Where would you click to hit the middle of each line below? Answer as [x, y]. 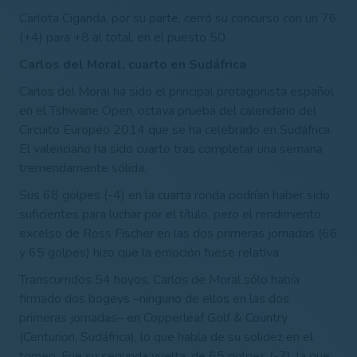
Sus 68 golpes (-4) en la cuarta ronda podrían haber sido [175, 195]
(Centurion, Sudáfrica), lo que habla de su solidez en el [166, 337]
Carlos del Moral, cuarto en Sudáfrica [133, 64]
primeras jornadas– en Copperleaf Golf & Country [153, 318]
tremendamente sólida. [83, 168]
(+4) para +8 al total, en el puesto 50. [124, 37]
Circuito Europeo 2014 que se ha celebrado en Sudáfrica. [176, 129]
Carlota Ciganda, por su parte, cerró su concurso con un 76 [178, 18]
